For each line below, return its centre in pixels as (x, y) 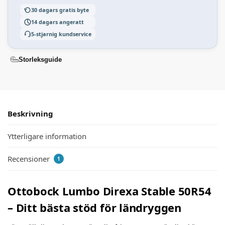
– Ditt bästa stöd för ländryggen (94, 208)
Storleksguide (40, 59)
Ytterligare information (47, 136)
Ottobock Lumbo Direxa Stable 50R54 (109, 191)
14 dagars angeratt (58, 22)
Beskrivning (30, 113)
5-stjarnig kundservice (61, 34)
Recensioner (30, 159)
